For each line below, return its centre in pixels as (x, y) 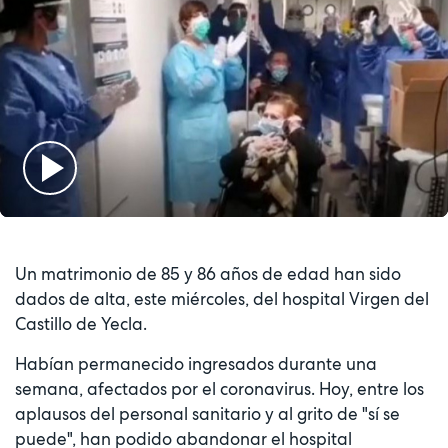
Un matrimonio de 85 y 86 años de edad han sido (208, 274)
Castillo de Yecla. (81, 324)
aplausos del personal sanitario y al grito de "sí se (207, 414)
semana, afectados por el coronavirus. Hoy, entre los (219, 389)
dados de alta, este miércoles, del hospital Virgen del (222, 299)
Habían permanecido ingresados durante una (196, 364)
